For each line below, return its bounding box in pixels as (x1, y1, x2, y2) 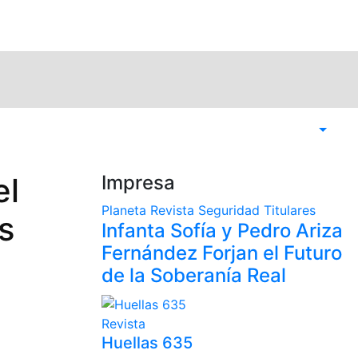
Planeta (101, 202, 150, 218)
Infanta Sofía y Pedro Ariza (101, 219, 343, 242)
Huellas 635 (101, 332, 193, 352)
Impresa (101, 171, 175, 194)
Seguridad (198, 202, 264, 218)
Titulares (264, 202, 316, 218)
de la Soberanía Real (101, 264, 286, 287)
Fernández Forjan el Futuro (101, 241, 342, 265)
